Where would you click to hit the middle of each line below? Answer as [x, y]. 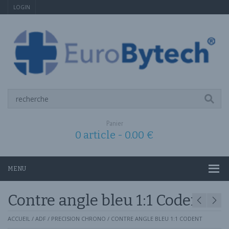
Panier [114, 123]
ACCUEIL [19, 219]
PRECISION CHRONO [78, 219]
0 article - [100, 135]
